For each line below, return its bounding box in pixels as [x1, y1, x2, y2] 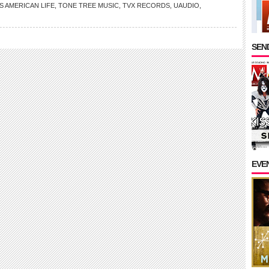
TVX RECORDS [122, 2, 170, 9]
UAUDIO [174, 2, 199, 9]
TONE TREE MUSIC [58, 2, 119, 9]
